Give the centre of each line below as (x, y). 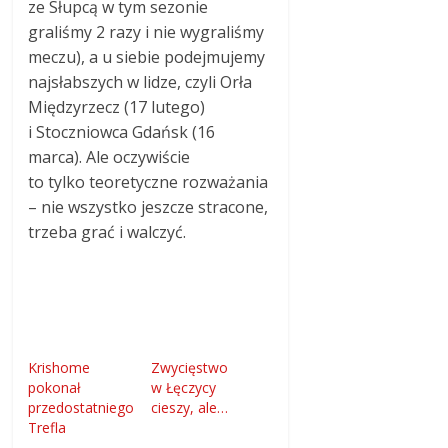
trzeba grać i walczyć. (107, 232)
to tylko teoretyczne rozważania (148, 182)
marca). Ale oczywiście (109, 157)
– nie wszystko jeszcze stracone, (148, 207)
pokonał (55, 388)
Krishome (59, 368)
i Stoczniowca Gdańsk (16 (122, 132)
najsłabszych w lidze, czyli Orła (140, 82)
